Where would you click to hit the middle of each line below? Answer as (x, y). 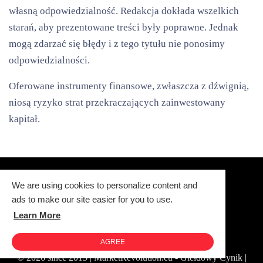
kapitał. (24, 119)
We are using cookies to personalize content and (104, 185)
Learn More (37, 215)
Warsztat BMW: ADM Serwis (131, 241)
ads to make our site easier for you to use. (92, 199)
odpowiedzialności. (49, 60)
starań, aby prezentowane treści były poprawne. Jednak (124, 27)
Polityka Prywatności (89, 230)
